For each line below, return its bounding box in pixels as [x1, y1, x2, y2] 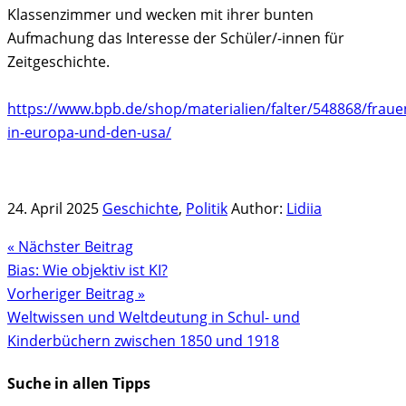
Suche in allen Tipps [7, 373, 150, 394]
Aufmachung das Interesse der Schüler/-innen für [7, 27, 344, 48]
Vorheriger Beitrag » [7, 283, 145, 304]
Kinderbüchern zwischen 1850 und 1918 [7, 330, 279, 351]
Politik [186, 198, 227, 218]
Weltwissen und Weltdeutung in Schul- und [7, 306, 300, 327]
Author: [231, 198, 286, 218]
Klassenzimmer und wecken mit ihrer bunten [7, 4, 314, 24]
